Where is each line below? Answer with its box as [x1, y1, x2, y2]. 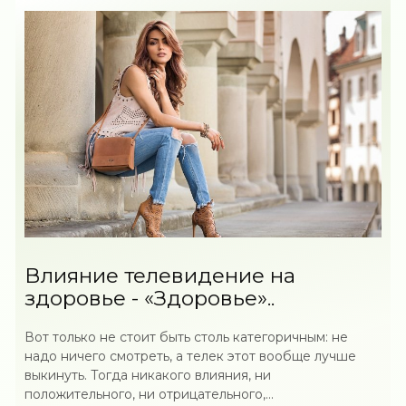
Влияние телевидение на [24, 263, 296, 288]
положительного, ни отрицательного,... [24, 386, 275, 402]
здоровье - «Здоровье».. [24, 285, 275, 311]
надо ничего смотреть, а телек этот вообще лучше [24, 348, 357, 364]
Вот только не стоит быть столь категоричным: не [24, 329, 349, 345]
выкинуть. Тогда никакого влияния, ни [24, 367, 272, 383]
